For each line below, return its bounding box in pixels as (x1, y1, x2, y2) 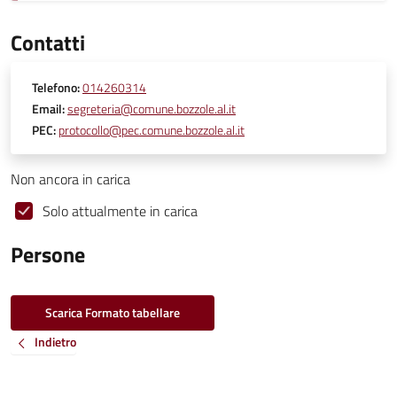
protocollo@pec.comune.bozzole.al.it (58, 121, 245, 140)
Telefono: (32, 78, 80, 97)
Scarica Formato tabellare (45, 303, 180, 322)
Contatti (11, 27, 85, 58)
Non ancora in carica (11, 168, 130, 190)
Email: (32, 99, 65, 119)
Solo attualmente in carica (43, 200, 198, 222)
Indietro (35, 332, 76, 352)
